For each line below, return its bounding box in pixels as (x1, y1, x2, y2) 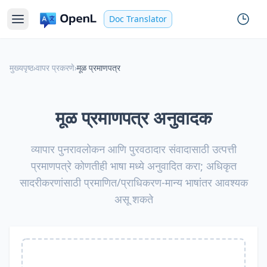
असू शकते (114, 192, 153, 206)
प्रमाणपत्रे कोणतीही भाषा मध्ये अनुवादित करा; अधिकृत (30, 159, 237, 173)
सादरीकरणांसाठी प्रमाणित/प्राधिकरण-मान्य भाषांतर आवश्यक (19, 175, 248, 190)
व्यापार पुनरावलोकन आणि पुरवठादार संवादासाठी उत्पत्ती (30, 142, 237, 156)
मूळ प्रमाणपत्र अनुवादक (55, 105, 212, 130)
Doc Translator (109, 13, 167, 24)
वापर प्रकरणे (36, 62, 74, 73)
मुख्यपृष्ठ (10, 62, 33, 73)
